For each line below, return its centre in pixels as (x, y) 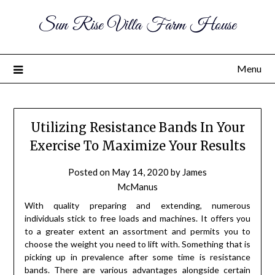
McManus (137, 187)
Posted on (90, 172)
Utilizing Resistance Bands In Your (137, 128)
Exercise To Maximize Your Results (137, 146)
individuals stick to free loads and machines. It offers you (137, 219)
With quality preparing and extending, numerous (137, 206)
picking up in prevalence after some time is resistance (137, 257)
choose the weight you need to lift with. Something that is (137, 244)
